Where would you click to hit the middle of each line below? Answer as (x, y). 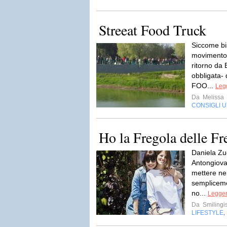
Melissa (213, 97)
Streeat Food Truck (153, 30)
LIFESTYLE (207, 213)
